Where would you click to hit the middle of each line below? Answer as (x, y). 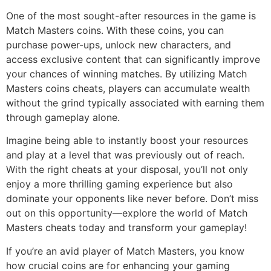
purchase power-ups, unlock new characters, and (119, 45)
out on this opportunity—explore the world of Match (127, 213)
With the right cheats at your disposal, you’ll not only (127, 170)
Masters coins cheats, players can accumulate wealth (128, 89)
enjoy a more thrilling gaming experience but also (119, 184)
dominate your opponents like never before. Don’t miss (132, 199)
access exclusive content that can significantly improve (133, 60)
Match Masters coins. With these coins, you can (115, 31)
